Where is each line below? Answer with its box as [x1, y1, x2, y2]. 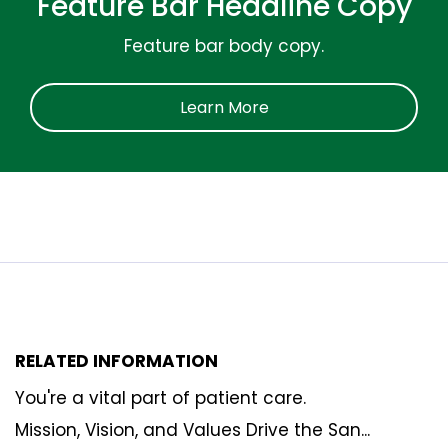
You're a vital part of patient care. [15, 385, 306, 410]
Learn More [179, 95, 269, 119]
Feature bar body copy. [124, 33, 324, 58]
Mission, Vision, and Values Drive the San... [15, 417, 370, 442]
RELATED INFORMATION [15, 348, 218, 373]
